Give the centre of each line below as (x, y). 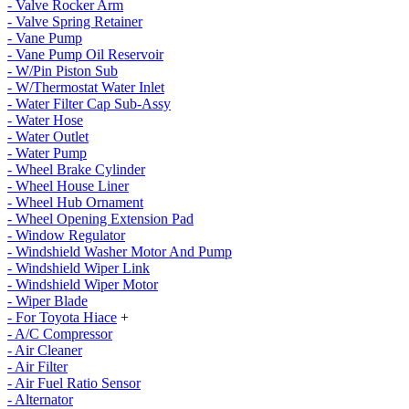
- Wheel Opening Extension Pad (100, 219)
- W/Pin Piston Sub (63, 71)
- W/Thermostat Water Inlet (86, 87)
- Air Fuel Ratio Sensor (74, 383)
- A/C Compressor (60, 334)
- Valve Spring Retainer (75, 21)
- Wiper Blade (47, 301)
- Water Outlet (48, 136)
